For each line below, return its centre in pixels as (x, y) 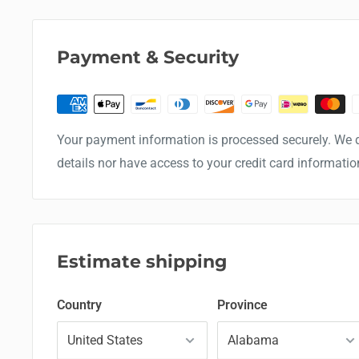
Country (79, 305)
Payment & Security (148, 57)
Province (242, 305)
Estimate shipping (142, 261)
